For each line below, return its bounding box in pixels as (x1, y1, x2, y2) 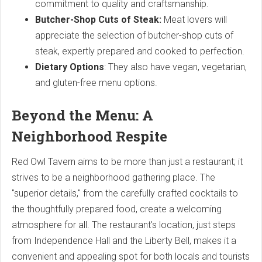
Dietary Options (35, 61, 104, 73)
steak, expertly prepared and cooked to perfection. (35, 45, 244, 57)
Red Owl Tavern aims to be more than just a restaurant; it (12, 156, 243, 167)
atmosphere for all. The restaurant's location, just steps (12, 219, 236, 230)
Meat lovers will (161, 13, 227, 25)
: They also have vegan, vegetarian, (104, 61, 247, 73)
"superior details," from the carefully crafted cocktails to (12, 187, 238, 199)
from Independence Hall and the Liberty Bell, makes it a (12, 235, 236, 246)
